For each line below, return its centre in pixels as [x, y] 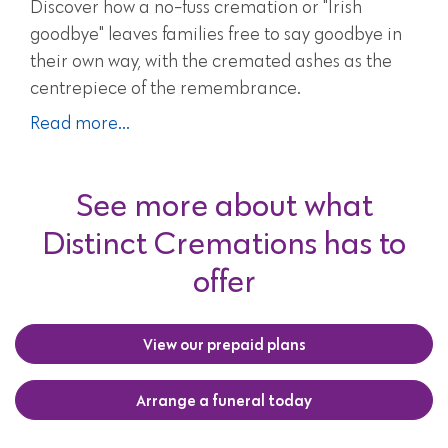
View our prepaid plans [224, 343]
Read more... [80, 123]
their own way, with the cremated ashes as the [211, 61]
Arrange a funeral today [224, 399]
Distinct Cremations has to [224, 242]
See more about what [224, 204]
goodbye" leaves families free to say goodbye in [216, 34]
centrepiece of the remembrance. [165, 88]
